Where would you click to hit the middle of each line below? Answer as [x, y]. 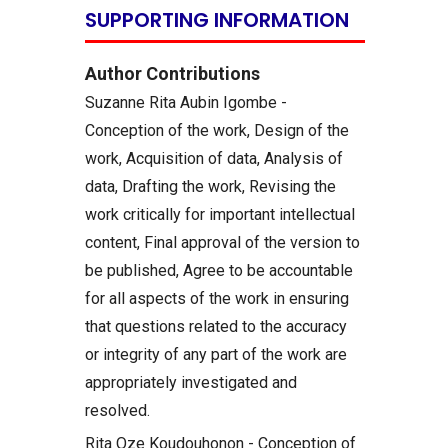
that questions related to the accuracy [216, 326]
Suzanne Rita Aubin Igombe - [186, 102]
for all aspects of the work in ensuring [217, 298]
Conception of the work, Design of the [217, 130]
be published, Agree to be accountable [219, 270]
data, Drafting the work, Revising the [210, 186]
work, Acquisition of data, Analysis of [214, 158]
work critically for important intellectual [220, 214]
